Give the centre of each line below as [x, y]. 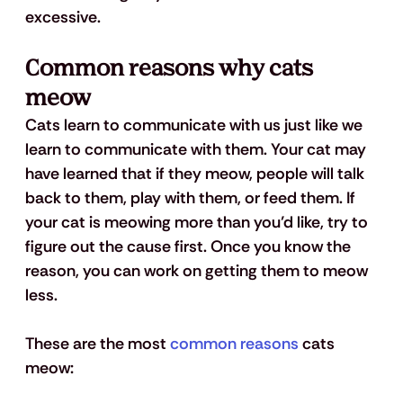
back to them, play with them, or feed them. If [192, 198]
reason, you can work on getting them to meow [198, 271]
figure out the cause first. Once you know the [189, 247]
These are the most [97, 344]
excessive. [63, 18]
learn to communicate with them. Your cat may [197, 150]
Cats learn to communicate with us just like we [195, 125]
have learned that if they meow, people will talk [196, 174]
